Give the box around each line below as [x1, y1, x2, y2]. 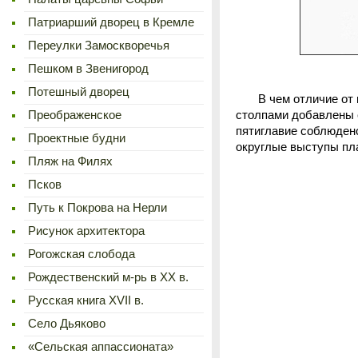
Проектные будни [28, 132, 125, 145]
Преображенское [28, 109, 121, 121]
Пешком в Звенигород [28, 62, 149, 75]
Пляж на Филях [28, 155, 113, 168]
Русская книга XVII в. [28, 294, 144, 307]
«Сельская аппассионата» [28, 340, 173, 353]
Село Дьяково [28, 317, 105, 330]
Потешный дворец [28, 86, 129, 98]
